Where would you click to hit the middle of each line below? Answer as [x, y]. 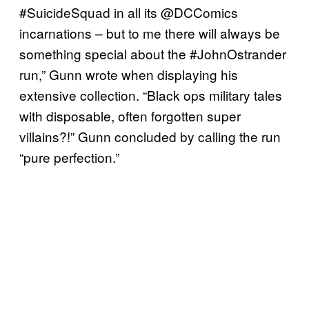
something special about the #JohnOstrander [153, 53]
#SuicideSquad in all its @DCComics [129, 12]
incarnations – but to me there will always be [150, 32]
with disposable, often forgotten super [130, 115]
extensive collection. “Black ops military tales [151, 94]
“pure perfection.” [69, 157]
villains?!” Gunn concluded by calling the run [150, 136]
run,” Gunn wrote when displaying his [129, 74]
